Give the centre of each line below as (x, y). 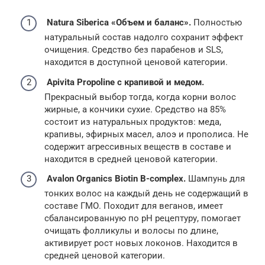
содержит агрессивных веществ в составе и (138, 146)
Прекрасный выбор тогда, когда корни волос (140, 97)
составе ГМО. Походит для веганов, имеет (134, 206)
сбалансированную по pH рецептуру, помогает (143, 218)
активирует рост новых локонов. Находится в (141, 243)
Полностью (216, 22)
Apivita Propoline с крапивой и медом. (125, 82)
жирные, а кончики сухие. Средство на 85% (135, 109)
